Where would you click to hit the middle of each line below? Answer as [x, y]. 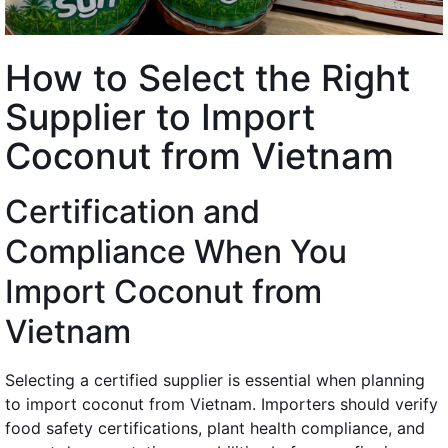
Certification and [132, 211]
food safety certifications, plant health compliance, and [215, 427]
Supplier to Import [160, 116]
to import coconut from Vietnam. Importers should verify [221, 403]
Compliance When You [176, 251]
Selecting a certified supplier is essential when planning [215, 379]
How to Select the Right [207, 77]
